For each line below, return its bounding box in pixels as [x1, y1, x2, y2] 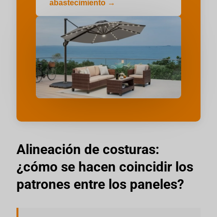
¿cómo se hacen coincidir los [16, 158, 193, 175]
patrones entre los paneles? [16, 176, 184, 192]
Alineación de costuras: [16, 141, 159, 157]
